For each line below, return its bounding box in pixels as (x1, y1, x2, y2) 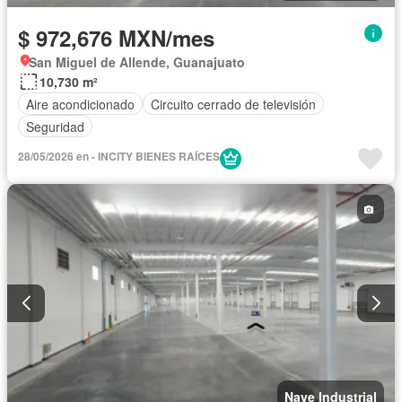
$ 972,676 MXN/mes (18, 22, 214, 54)
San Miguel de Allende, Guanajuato (29, 53, 245, 72)
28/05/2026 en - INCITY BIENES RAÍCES (18, 148, 220, 165)
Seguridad (26, 117, 84, 135)
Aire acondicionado (26, 94, 135, 113)
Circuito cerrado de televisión (151, 94, 316, 113)
